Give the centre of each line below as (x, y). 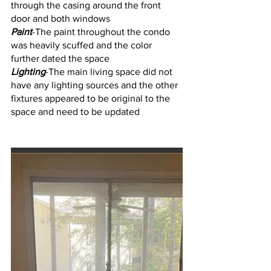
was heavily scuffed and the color (83, 45)
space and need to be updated (75, 111)
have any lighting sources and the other (96, 85)
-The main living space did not (110, 71)
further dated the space (60, 58)
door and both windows (60, 18)
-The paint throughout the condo (102, 31)
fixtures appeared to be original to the (92, 98)
